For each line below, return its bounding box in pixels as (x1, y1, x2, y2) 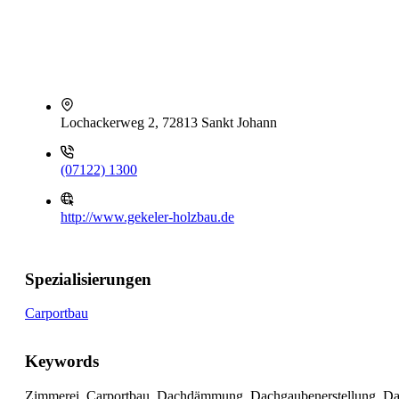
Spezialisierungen (25, 269, 151, 289)
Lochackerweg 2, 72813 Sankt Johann (61, 115, 277, 130)
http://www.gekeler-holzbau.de (61, 209, 234, 224)
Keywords (25, 352, 99, 371)
